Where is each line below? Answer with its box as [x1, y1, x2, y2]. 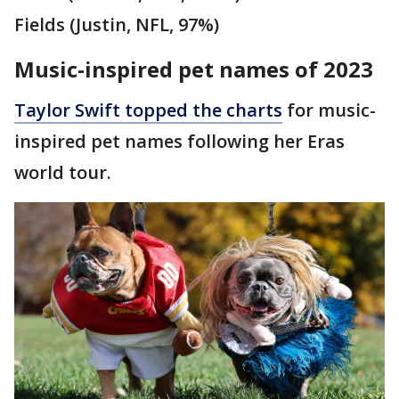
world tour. [14, 159, 111, 184]
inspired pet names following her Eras [14, 128, 345, 153]
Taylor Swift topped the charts [14, 97, 282, 122]
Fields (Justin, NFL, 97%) [14, 12, 219, 37]
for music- [282, 97, 376, 122]
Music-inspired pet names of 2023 [14, 53, 373, 84]
